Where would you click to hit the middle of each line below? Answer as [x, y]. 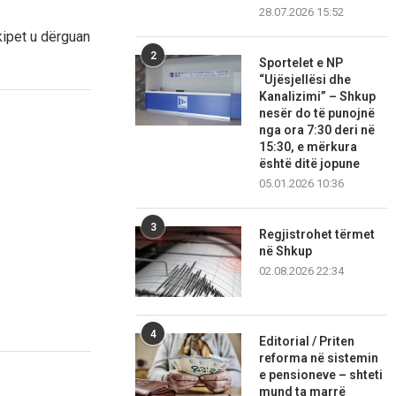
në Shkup [286, 251]
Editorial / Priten [307, 342]
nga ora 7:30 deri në [317, 130]
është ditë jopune [310, 164]
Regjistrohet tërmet [317, 235]
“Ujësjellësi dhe [305, 80]
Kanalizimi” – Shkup [318, 97]
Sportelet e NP [301, 63]
